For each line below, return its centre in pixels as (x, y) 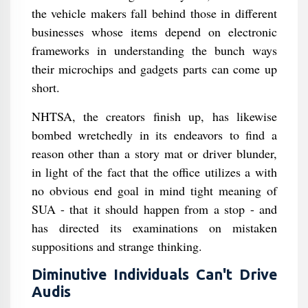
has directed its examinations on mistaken (154, 228)
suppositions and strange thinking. (117, 246)
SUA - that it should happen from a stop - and (154, 209)
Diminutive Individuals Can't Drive (154, 275)
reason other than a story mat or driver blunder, (154, 154)
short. (45, 88)
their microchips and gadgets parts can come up (154, 69)
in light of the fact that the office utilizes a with (154, 172)
